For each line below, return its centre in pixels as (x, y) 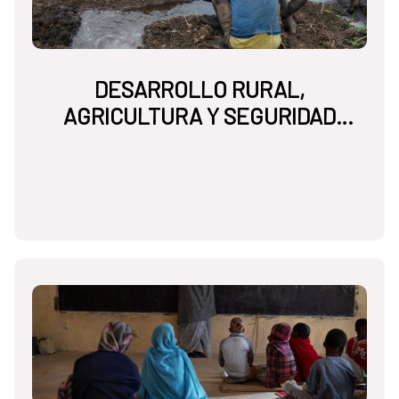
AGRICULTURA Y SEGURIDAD (199, 116)
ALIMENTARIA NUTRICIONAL (199, 143)
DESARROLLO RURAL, (199, 90)
